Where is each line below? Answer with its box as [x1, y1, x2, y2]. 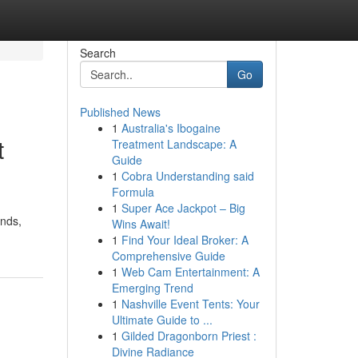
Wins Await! [111, 216, 170, 232]
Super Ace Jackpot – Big [121, 200, 245, 216]
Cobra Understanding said [121, 168, 254, 184]
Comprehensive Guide [111, 248, 225, 264]
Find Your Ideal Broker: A [121, 232, 249, 248]
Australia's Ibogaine [121, 120, 221, 136]
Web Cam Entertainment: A [121, 264, 260, 280]
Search [79, 45, 116, 61]
